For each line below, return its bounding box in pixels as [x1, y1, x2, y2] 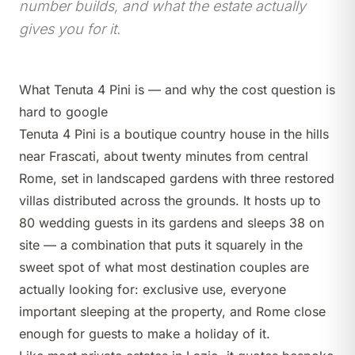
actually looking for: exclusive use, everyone [19, 281, 286, 298]
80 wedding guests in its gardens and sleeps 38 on [19, 215, 324, 231]
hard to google [19, 104, 108, 120]
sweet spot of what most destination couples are [19, 259, 309, 276]
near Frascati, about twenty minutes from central [19, 148, 308, 165]
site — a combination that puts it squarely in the [19, 237, 303, 254]
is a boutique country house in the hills [96, 126, 329, 143]
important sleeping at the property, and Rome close [19, 303, 326, 320]
